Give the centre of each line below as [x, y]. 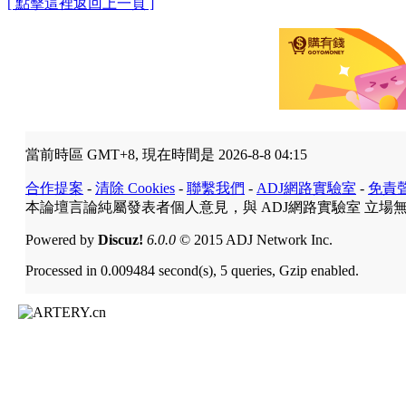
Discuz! [121, 239]
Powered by [62, 239]
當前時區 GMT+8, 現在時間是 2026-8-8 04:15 [166, 154]
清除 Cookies [135, 188]
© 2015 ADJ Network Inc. [254, 239]
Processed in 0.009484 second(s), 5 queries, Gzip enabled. [192, 270]
